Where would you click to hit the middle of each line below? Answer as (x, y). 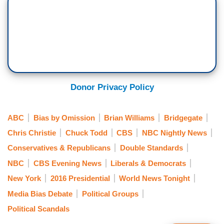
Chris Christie (32, 132)
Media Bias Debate (40, 193)
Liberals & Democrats (148, 163)
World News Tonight (154, 178)
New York (24, 178)
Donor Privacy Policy (112, 87)
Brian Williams (129, 117)
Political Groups (110, 193)
